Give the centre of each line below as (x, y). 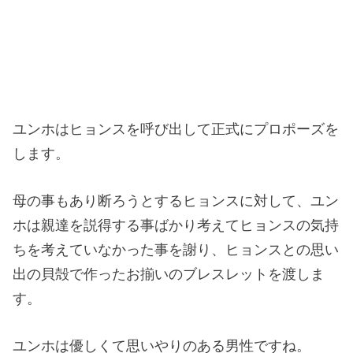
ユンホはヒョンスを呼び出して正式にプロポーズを (176, 129)
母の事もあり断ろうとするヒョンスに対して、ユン (176, 201)
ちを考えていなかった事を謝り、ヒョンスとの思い (176, 249)
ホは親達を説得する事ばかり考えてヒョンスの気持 (176, 225)
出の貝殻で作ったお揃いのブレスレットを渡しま (169, 274)
